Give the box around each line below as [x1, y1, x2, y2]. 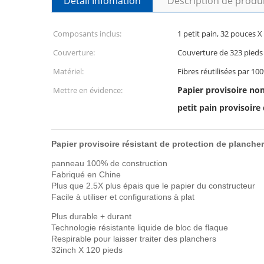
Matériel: [53, 66, 84, 77]
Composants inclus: [53, 28, 121, 39]
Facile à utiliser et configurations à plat [51, 192, 194, 202]
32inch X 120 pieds [51, 245, 123, 255]
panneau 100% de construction [51, 159, 167, 168]
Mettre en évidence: [53, 85, 123, 95]
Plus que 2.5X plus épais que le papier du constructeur [51, 181, 255, 190]
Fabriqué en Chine [51, 170, 121, 179]
